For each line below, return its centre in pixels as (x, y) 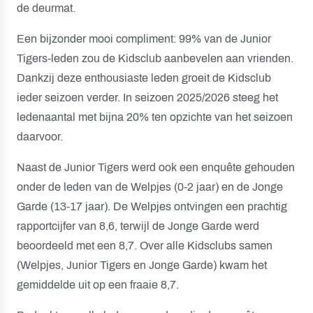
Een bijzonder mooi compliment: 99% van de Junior (144, 39)
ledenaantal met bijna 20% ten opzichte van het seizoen (155, 117)
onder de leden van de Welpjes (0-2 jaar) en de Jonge (150, 187)
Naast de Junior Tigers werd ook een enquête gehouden (156, 167)
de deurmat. (46, 8)
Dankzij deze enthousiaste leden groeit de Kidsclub (144, 78)
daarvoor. (40, 137)
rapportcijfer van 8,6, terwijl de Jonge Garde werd (138, 226)
